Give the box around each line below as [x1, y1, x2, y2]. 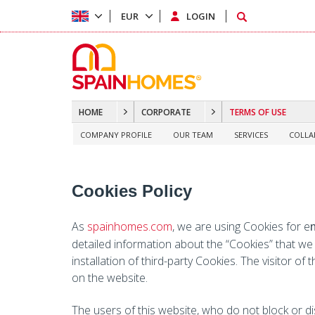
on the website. [72, 270, 148, 285]
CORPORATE [141, 105, 191, 118]
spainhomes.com [87, 219, 172, 234]
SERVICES [234, 129, 268, 140]
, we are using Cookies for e [172, 219, 310, 234]
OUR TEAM [173, 129, 213, 140]
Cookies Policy [72, 181, 192, 200]
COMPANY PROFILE [80, 129, 152, 140]
